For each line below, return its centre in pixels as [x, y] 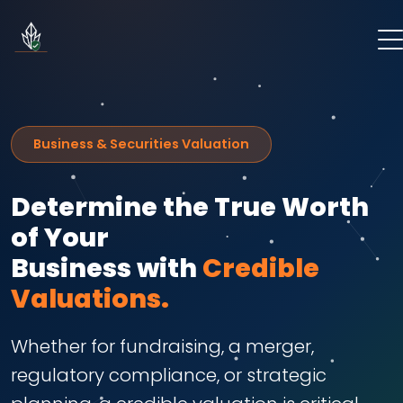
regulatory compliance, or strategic [169, 375]
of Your [60, 237]
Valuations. [90, 299]
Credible [261, 268]
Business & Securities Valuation [141, 144]
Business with [107, 268]
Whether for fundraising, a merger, [162, 346]
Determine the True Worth [190, 207]
